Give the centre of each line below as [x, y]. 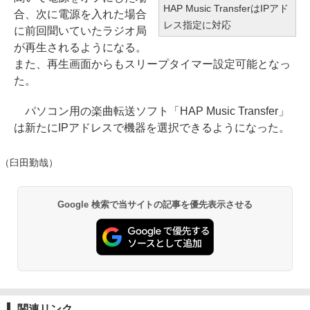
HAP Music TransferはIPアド [226, 8]
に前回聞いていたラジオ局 [80, 31]
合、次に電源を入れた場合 [80, 14]
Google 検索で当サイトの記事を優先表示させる [155, 204]
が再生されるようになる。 [80, 47]
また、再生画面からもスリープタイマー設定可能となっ [152, 64]
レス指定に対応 [197, 25]
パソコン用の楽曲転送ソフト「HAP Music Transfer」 [152, 111]
